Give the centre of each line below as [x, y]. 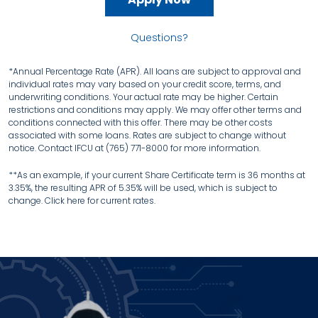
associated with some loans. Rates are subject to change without [147, 135]
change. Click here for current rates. [82, 201]
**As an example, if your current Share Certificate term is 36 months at [157, 175]
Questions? [159, 38]
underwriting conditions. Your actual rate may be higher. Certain [143, 97]
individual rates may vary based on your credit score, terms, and [145, 84]
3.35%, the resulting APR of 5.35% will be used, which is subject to [143, 188]
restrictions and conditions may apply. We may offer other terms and [155, 110]
